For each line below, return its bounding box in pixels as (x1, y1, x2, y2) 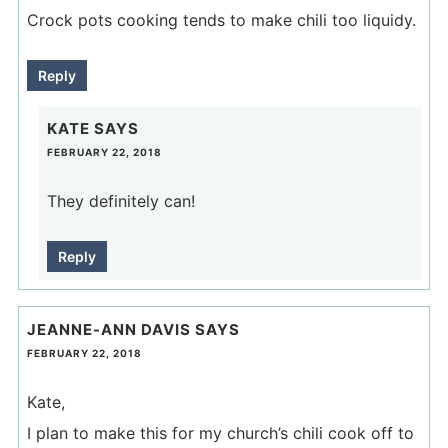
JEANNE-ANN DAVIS (26, 319, 191, 339)
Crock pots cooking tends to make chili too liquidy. (26, 9, 416, 30)
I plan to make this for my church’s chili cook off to (26, 422, 414, 443)
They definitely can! (46, 191, 195, 212)
